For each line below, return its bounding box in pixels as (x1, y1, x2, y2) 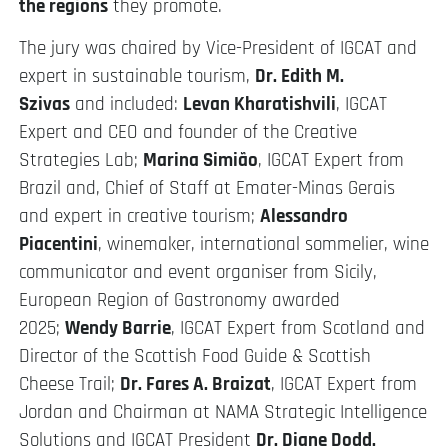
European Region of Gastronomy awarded (19, 287, 340, 313)
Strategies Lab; (19, 147, 143, 173)
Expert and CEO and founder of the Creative (19, 119, 357, 145)
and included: (70, 91, 183, 117)
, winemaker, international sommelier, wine (98, 231, 429, 257)
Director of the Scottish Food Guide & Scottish (19, 343, 371, 369)
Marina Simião (143, 147, 258, 173)
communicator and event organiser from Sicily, (19, 259, 377, 285)
